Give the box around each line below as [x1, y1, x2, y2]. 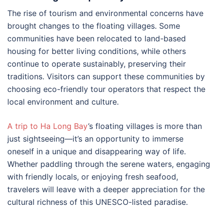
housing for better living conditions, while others [7, 46, 186, 56]
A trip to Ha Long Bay [7, 121, 88, 131]
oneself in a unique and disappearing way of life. [7, 146, 186, 156]
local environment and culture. [7, 96, 119, 107]
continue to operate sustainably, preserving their [7, 58, 186, 69]
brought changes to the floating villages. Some [7, 20, 180, 31]
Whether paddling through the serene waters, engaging [7, 159, 210, 169]
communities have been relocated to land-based [7, 33, 186, 43]
